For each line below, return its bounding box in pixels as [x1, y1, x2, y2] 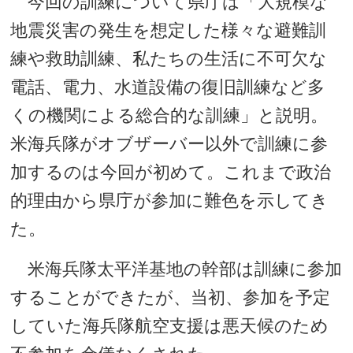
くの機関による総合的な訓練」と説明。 [10, 106, 329, 125]
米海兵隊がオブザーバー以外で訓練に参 [10, 134, 329, 154]
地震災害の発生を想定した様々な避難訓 [10, 20, 327, 40]
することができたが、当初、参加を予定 [10, 288, 331, 307]
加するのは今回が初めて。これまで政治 [10, 162, 332, 182]
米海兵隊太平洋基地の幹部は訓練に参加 [10, 259, 343, 279]
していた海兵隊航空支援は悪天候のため [10, 316, 329, 336]
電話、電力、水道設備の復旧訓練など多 [10, 77, 325, 97]
